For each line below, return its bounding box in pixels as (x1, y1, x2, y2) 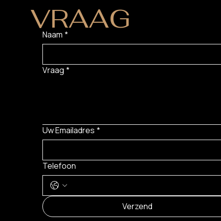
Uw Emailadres (42, 124, 95, 136)
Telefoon (42, 160, 76, 171)
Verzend (122, 200, 152, 212)
